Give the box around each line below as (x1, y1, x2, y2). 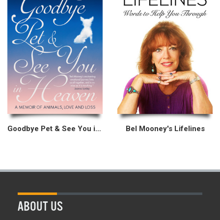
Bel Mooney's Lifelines (125, 124, 205, 134)
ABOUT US (18, 199, 63, 214)
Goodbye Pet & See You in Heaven (95, 124, 101, 134)
